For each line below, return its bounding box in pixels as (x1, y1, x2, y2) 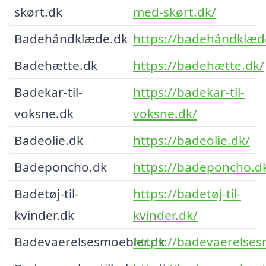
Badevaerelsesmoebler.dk (14, 233, 165, 250)
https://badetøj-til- (133, 185, 241, 202)
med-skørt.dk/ (133, 3, 216, 20)
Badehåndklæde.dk (14, 30, 128, 47)
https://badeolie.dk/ (133, 131, 250, 148)
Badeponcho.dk (14, 158, 107, 175)
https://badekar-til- (133, 83, 245, 100)
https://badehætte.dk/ (133, 56, 264, 74)
